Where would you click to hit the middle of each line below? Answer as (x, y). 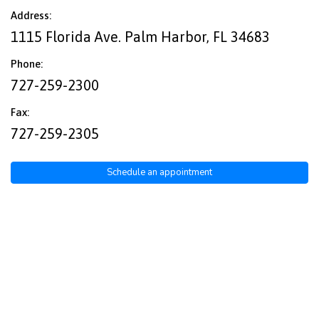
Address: (31, 16)
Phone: (27, 64)
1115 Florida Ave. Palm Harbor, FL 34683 (140, 37)
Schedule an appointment (159, 173)
